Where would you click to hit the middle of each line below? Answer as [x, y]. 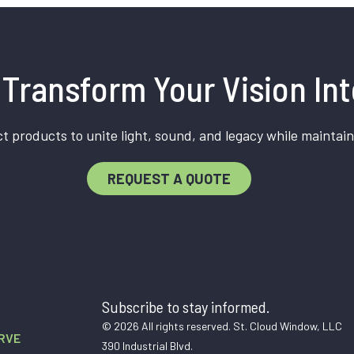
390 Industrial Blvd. [147, 345]
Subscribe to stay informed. [185, 306]
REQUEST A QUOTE [169, 178]
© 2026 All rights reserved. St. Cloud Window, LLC [222, 326]
